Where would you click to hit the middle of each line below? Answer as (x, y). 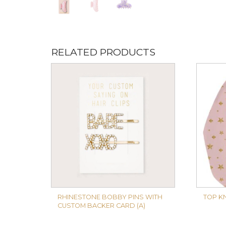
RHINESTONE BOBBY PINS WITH (110, 197)
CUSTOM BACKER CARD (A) (102, 205)
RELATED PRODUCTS (103, 52)
